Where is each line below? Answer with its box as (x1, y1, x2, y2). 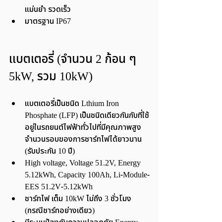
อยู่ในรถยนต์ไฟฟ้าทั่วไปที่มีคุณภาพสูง (25, 121, 143, 133)
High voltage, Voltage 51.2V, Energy (25, 157, 143, 169)
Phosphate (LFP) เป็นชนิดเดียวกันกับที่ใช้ (25, 110, 149, 121)
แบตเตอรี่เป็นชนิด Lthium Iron (25, 98, 121, 110)
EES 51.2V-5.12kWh (25, 181, 93, 193)
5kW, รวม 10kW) (9, 68, 93, 86)
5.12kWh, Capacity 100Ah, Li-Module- (25, 169, 150, 181)
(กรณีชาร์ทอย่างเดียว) (25, 205, 95, 217)
